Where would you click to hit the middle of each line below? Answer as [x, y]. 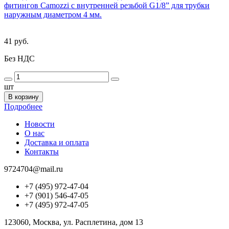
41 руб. [16, 41]
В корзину [24, 97]
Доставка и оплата [57, 143]
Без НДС [19, 59]
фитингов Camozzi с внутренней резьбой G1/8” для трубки [107, 6]
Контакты [42, 152]
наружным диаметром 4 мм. [53, 15]
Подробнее [23, 107]
